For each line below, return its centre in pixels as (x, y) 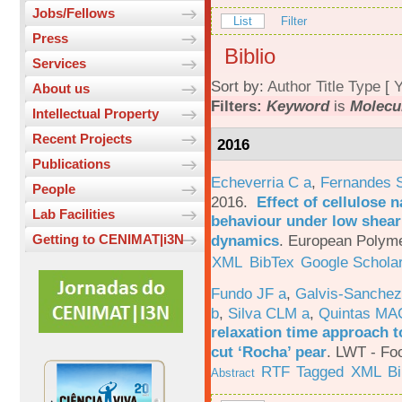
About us (61, 89)
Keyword (298, 106)
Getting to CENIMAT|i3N (108, 240)
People (54, 189)
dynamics (245, 240)
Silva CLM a (269, 313)
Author (289, 87)
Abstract (233, 372)
